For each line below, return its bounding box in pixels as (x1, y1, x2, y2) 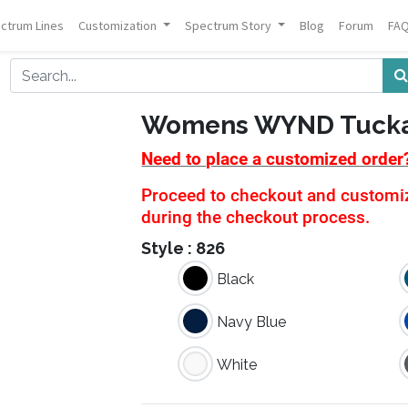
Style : (141, 239, 197, 259)
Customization (78, 16, 158, 34)
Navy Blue (217, 313, 287, 331)
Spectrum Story (185, 16, 272, 34)
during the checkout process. (141, 208, 375, 229)
